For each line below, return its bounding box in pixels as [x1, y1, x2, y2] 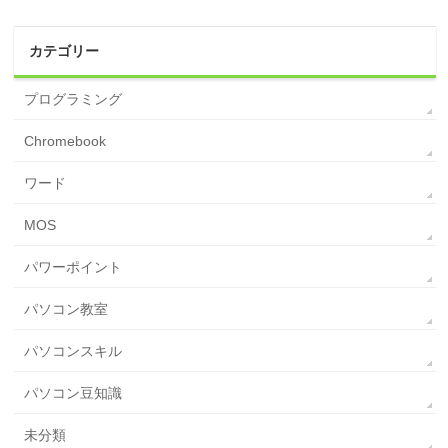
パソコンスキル [24, 343, 123, 360]
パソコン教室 [24, 301, 109, 318]
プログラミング [24, 91, 123, 108]
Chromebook [24, 133, 107, 150]
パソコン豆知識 [24, 385, 123, 402]
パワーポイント [24, 259, 123, 276]
